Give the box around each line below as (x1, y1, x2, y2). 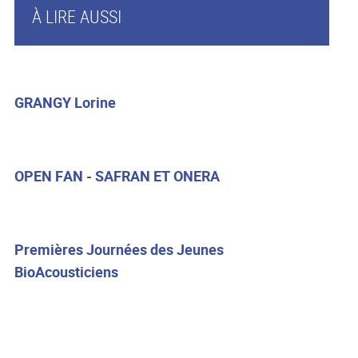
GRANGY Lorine (14, 92, 116, 112)
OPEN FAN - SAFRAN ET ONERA (14, 165, 220, 185)
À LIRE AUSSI (31, 4, 121, 28)
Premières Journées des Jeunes (14, 239, 224, 259)
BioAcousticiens (14, 261, 118, 281)
